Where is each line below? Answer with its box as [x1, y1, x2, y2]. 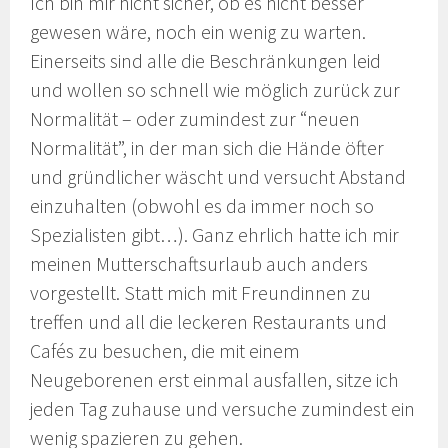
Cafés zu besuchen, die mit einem [30, 338, 301, 363]
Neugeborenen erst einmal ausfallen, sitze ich [30, 367, 400, 392]
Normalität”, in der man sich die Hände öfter [30, 135, 385, 160]
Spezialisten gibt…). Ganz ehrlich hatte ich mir [30, 222, 400, 247]
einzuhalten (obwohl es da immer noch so [30, 193, 375, 218]
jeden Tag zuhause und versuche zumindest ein [30, 396, 416, 421]
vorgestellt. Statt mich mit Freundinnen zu [30, 280, 372, 305]
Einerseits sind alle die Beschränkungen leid [30, 48, 382, 73]
